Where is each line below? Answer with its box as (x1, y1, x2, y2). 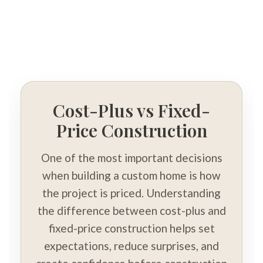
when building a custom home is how (42, 168, 221, 183)
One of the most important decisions (41, 151, 222, 165)
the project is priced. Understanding (42, 186, 221, 200)
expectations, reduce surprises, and (44, 239, 219, 253)
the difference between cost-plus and (37, 204, 226, 218)
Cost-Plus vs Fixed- (53, 99, 210, 123)
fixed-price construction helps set (48, 221, 215, 235)
